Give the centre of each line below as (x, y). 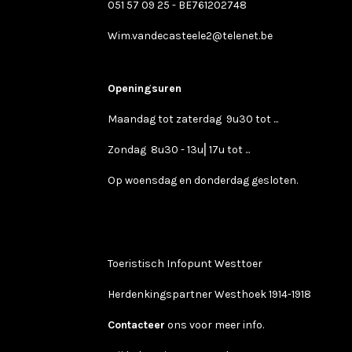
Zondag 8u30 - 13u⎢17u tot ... (180, 150)
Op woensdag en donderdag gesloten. (203, 180)
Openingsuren (146, 88)
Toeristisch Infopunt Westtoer (186, 264)
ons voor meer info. (216, 325)
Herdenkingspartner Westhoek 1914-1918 (209, 294)
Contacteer (136, 325)
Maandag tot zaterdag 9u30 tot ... (194, 119)
